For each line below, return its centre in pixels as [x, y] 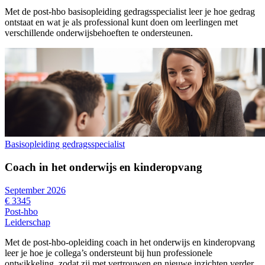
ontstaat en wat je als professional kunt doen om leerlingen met [121, 22]
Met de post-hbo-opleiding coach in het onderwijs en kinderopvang [130, 242]
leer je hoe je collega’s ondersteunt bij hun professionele [109, 253]
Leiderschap [28, 222]
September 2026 [35, 190]
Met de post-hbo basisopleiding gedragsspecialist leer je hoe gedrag [130, 12]
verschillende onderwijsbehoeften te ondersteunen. [99, 33]
